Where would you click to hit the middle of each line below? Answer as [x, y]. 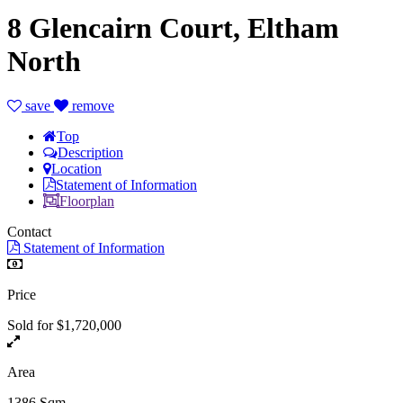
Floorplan [87, 201]
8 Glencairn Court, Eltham [173, 28]
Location [76, 168]
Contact [29, 231]
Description [90, 152]
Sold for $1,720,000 [64, 325]
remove [91, 105]
